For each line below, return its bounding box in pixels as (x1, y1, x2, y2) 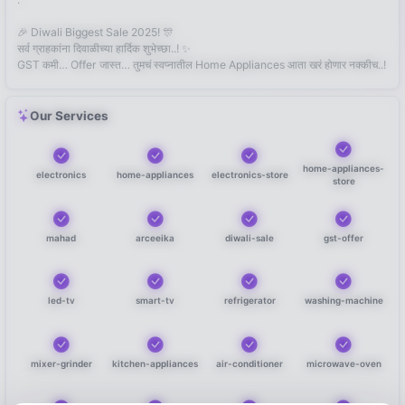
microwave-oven (306, 357, 381, 369)
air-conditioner (216, 357, 284, 369)
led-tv (47, 295, 75, 306)
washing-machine (304, 295, 383, 306)
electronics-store (211, 168, 288, 180)
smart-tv (136, 295, 175, 306)
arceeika (136, 231, 175, 243)
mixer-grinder (30, 357, 92, 369)
